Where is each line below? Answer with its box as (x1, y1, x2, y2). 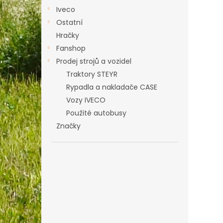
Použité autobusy (66, 108, 126, 118)
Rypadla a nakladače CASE (66, 82, 157, 93)
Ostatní (56, 17, 83, 28)
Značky (56, 121, 81, 131)
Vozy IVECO (66, 95, 106, 106)
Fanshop (56, 43, 86, 54)
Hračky (56, 30, 79, 41)
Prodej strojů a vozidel (56, 56, 131, 67)
